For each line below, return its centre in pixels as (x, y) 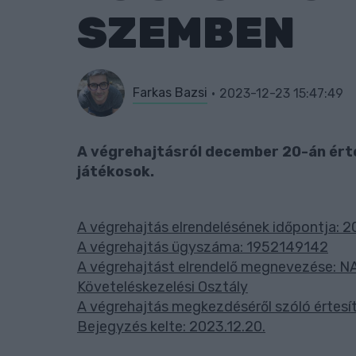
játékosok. (116, 172)
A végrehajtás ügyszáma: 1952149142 (203, 247)
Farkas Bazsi (170, 92)
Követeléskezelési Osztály (163, 287)
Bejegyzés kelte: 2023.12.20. (171, 327)
